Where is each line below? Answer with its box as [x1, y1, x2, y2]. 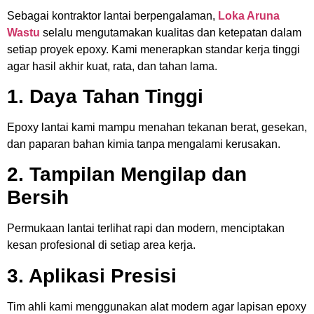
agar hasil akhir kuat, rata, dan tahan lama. [7, 60, 217, 72]
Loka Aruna [218, 9, 280, 22]
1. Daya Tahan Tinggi [7, 86, 203, 107]
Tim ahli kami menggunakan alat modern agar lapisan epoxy [7, 300, 306, 313]
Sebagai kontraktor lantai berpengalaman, [7, 9, 218, 22]
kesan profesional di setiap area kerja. [7, 239, 196, 252]
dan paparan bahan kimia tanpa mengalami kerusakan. [7, 138, 280, 150]
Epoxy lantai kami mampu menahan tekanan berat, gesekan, [7, 121, 307, 133]
